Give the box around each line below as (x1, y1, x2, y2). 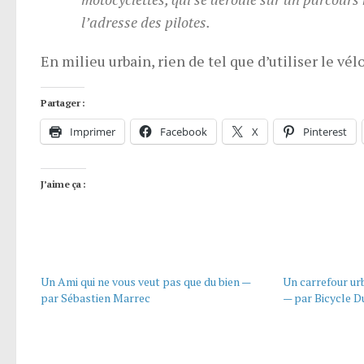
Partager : (41, 96, 84, 109)
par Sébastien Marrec (41, 289, 150, 305)
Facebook (160, 123, 207, 139)
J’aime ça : (41, 177, 86, 190)
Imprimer (70, 123, 115, 139)
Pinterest (303, 123, 347, 139)
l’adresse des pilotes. (81, 11, 210, 32)
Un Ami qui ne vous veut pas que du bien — (41, 273, 250, 289)
